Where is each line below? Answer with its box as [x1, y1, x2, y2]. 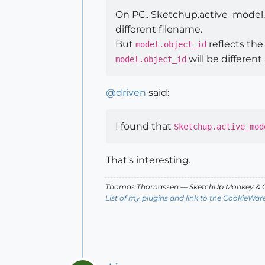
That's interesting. [106, 154, 190, 166]
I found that [115, 121, 174, 132]
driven [116, 87, 146, 98]
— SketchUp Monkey [179, 182, 256, 191]
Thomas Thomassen [105, 182, 179, 191]
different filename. [115, 24, 202, 35]
